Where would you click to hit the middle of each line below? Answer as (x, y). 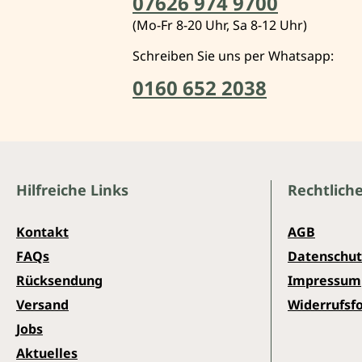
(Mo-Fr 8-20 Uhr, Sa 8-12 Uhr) (220, 25)
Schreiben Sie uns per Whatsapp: (233, 55)
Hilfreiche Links (72, 189)
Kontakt (42, 232)
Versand (42, 304)
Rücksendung (59, 280)
